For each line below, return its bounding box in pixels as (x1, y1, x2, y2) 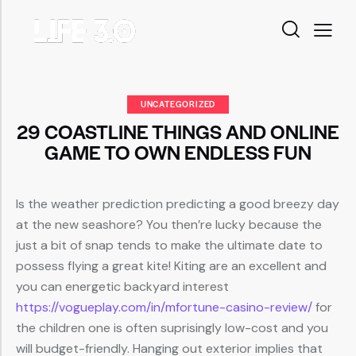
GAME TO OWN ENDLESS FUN (44, 138, 311, 166)
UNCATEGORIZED (140, 98, 216, 110)
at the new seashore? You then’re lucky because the (16, 216, 322, 234)
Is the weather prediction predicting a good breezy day (16, 195, 339, 213)
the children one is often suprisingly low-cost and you (16, 319, 328, 337)
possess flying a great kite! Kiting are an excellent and (16, 257, 327, 275)
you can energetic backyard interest (16, 278, 229, 296)
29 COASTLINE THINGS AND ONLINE (17, 118, 339, 145)
